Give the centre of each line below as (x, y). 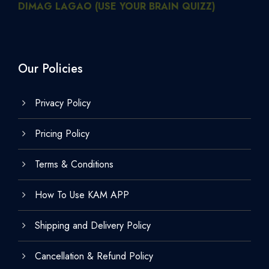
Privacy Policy (63, 103)
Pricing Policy (62, 134)
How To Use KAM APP (82, 195)
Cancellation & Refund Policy (94, 256)
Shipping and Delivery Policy (93, 226)
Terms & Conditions (74, 165)
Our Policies (50, 69)
